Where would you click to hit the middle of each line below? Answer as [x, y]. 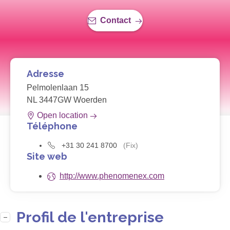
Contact [116, 21]
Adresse [45, 74]
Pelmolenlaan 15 [58, 88]
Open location [62, 116]
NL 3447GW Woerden [67, 100]
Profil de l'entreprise [90, 217]
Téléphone [52, 126]
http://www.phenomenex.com [112, 176]
